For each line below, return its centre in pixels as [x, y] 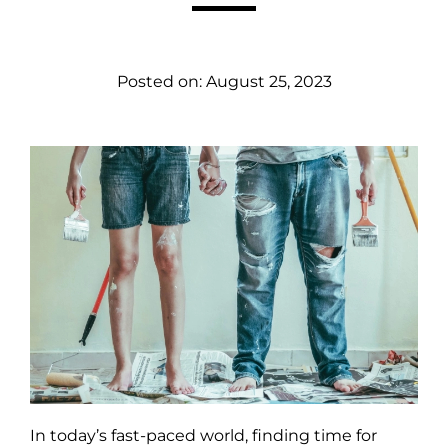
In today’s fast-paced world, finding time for [203, 436]
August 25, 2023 [268, 81]
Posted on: [161, 81]
